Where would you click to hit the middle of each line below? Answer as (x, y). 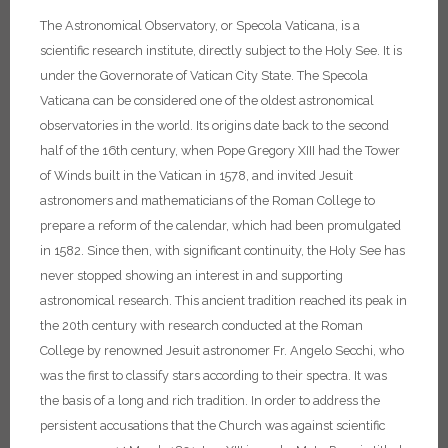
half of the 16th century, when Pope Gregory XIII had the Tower (220, 151)
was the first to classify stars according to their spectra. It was (213, 376)
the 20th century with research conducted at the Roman (201, 326)
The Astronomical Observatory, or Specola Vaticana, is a (200, 26)
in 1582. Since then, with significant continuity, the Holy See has (222, 251)
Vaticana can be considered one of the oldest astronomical (207, 101)
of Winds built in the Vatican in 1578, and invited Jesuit (196, 176)
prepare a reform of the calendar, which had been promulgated (220, 226)
